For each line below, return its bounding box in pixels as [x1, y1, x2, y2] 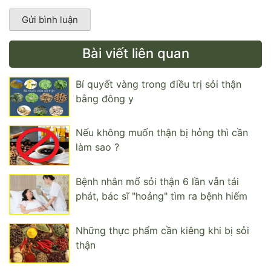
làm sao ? [76, 141, 119, 154]
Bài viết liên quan [82, 45, 189, 61]
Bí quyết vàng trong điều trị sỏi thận [76, 77, 241, 90]
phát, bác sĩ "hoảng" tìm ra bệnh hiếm [76, 189, 247, 202]
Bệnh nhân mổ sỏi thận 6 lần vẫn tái [76, 175, 239, 188]
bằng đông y [76, 92, 134, 105]
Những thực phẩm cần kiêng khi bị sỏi [76, 224, 249, 237]
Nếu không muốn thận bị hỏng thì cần [76, 126, 248, 139]
